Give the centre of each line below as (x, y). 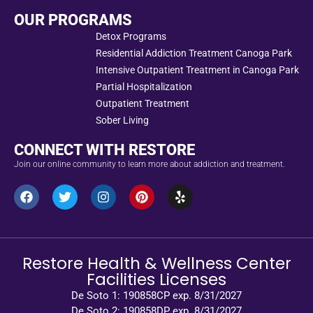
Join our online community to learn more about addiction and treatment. (150, 164)
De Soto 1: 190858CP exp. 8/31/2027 (156, 295)
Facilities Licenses (156, 279)
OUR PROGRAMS (73, 20)
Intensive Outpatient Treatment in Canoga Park (197, 70)
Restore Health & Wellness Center (156, 263)
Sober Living (122, 120)
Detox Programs (131, 36)
